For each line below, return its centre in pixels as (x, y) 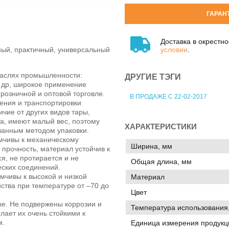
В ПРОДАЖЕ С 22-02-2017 (168, 96)
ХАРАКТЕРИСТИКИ (161, 126)
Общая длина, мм (161, 161)
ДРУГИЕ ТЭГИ (153, 77)
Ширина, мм (152, 146)
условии (174, 49)
